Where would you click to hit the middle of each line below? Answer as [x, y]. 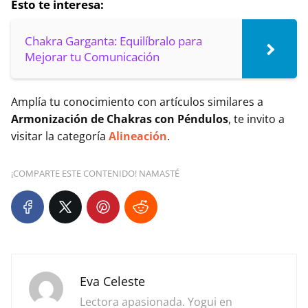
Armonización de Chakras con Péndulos [120, 119]
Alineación [138, 136]
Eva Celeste [112, 282]
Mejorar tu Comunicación [92, 57]
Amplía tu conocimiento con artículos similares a [137, 102]
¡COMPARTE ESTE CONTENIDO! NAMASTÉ [95, 174]
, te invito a [256, 119]
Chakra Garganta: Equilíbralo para [113, 41]
